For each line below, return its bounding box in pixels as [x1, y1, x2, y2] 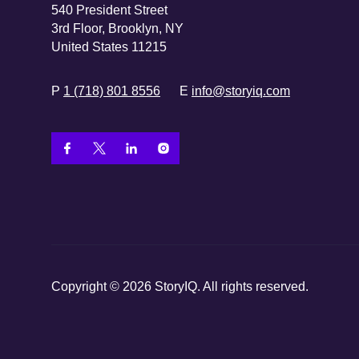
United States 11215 [51, 39, 167, 54]
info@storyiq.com [192, 83, 290, 98]
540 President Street [51, 2, 167, 17]
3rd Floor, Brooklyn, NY [51, 21, 184, 35]
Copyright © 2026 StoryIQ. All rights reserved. [51, 280, 309, 294]
